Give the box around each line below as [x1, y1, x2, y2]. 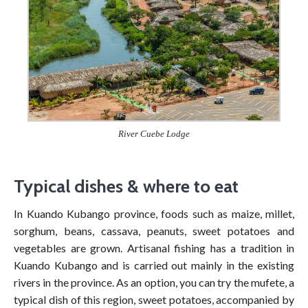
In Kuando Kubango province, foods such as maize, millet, [14, 207, 294, 221]
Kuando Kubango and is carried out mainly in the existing [14, 258, 294, 272]
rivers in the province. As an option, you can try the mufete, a [14, 276, 294, 289]
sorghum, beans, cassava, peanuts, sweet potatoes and [14, 224, 294, 238]
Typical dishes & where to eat [14, 175, 239, 198]
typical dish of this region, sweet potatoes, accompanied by [14, 293, 294, 307]
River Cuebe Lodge [118, 129, 190, 140]
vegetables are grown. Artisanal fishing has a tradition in [14, 241, 294, 255]
